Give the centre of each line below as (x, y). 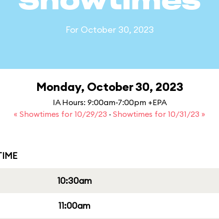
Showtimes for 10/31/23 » (159, 114)
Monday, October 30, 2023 (109, 87)
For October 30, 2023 (109, 30)
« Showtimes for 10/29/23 (61, 114)
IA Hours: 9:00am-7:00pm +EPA (109, 102)
